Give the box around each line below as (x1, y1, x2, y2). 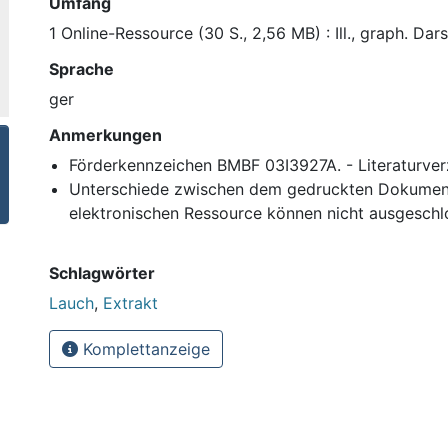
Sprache (49, 58, 114, 79)
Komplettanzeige (78, 338, 210, 359)
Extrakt (103, 292, 158, 313)
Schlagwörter (49, 262, 155, 283)
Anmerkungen (49, 124, 162, 145)
